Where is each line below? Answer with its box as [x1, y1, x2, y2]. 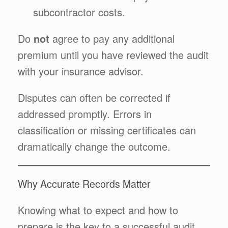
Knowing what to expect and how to [18, 203, 178, 217]
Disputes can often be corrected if [18, 90, 170, 105]
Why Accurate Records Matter [18, 177, 151, 191]
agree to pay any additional [49, 31, 175, 46]
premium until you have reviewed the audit [18, 47, 209, 62]
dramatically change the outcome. [18, 138, 170, 154]
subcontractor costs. [33, 4, 125, 19]
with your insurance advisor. [18, 63, 144, 78]
